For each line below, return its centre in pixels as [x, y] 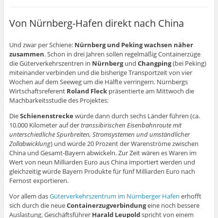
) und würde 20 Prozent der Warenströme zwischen [124, 144]
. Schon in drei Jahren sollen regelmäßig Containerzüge [122, 54]
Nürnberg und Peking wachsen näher [134, 45]
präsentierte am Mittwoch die [150, 91]
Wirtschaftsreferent [38, 91]
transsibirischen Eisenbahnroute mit [131, 125]
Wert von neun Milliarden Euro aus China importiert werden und [102, 162]
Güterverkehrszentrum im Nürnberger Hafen [114, 196]
